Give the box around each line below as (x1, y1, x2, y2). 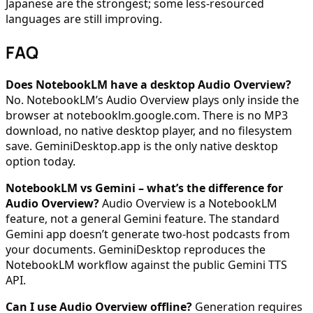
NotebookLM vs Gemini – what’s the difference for (6, 180, 283, 196)
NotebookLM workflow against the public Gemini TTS (6, 257, 287, 273)
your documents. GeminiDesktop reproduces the (6, 242, 265, 258)
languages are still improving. (6, 10, 162, 27)
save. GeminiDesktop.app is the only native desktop (6, 138, 278, 154)
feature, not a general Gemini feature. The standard (6, 211, 279, 227)
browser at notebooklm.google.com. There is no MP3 (6, 108, 288, 124)
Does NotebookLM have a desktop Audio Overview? (6, 77, 291, 93)
